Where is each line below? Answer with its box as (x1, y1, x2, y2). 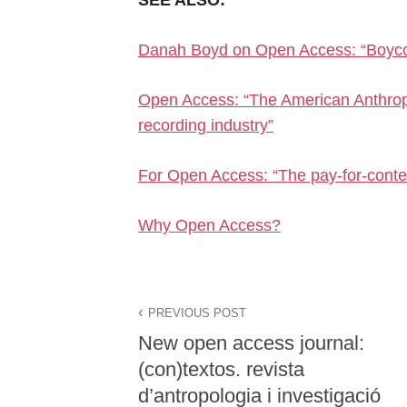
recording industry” (138, 115, 273, 134)
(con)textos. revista (138, 358, 304, 382)
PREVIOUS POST (148, 305, 247, 320)
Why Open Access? (138, 215, 281, 234)
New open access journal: (138, 332, 364, 355)
